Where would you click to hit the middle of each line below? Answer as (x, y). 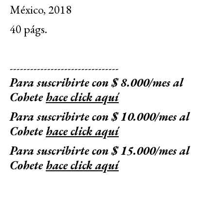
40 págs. (28, 29)
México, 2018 (41, 9)
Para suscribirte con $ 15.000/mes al (100, 150)
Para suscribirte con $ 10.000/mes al (100, 116)
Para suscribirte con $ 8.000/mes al (97, 82)
